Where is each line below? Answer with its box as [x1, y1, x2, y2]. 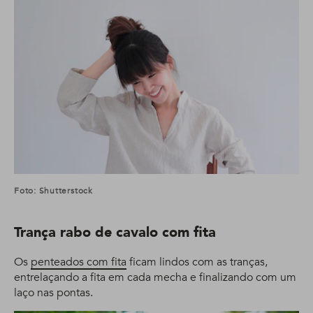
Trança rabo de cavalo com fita [14, 222, 216, 242]
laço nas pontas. [14, 284, 93, 300]
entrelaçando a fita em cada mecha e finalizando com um [14, 269, 296, 285]
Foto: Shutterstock [14, 184, 93, 196]
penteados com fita [31, 254, 126, 270]
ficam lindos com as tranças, [126, 254, 268, 270]
